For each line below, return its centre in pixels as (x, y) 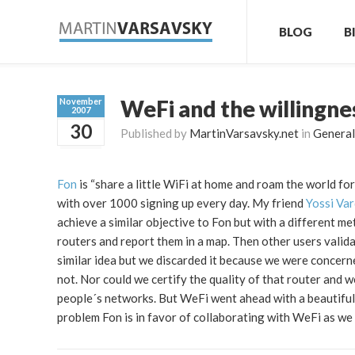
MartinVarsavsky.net (244, 133)
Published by (155, 133)
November (81, 101)
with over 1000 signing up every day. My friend (181, 203)
